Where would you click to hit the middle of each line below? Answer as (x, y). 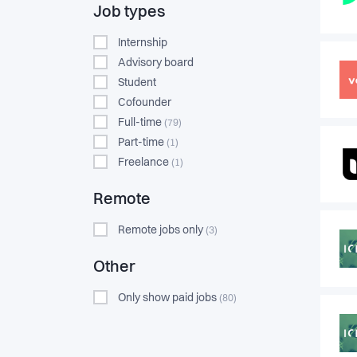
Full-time (141, 123)
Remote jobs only (162, 230)
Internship (143, 43)
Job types (129, 13)
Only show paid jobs (169, 298)
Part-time (142, 143)
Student (137, 83)
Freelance (145, 163)
